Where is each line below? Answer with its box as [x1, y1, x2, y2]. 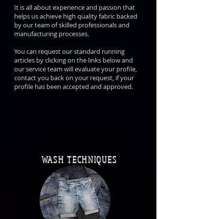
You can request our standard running [14, 47, 125, 56]
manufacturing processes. [14, 29, 89, 38]
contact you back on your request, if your [14, 73, 134, 82]
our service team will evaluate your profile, [14, 65, 137, 73]
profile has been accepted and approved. [14, 82, 133, 91]
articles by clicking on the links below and [14, 56, 133, 65]
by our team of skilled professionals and [14, 21, 130, 29]
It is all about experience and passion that [14, 3, 135, 12]
